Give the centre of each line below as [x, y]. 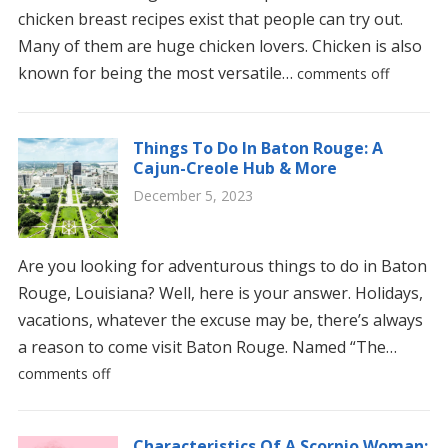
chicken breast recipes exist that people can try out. [210, 19]
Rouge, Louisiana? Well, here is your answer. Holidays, [220, 293]
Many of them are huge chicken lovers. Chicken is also [219, 46]
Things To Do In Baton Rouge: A [257, 148]
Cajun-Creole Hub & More [234, 168]
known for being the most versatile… [157, 73]
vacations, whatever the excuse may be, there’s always [220, 320]
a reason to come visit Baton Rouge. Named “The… [207, 347]
